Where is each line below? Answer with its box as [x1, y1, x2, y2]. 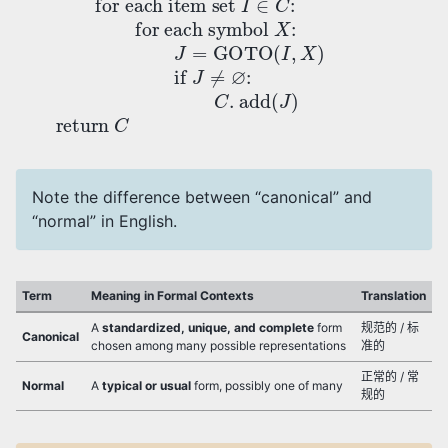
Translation [361, 288, 426, 304]
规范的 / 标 [361, 320, 419, 336]
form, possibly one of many [191, 378, 343, 394]
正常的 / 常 [361, 369, 419, 385]
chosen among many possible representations [91, 338, 346, 354]
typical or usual [102, 378, 191, 394]
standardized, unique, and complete [102, 320, 314, 336]
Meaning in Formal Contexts [91, 288, 254, 304]
